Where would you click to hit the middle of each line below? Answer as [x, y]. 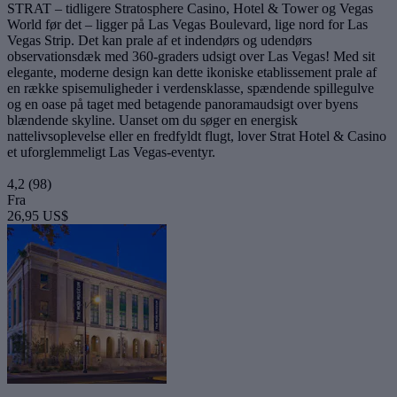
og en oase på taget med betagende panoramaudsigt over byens [183, 105]
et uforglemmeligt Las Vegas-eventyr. [111, 152]
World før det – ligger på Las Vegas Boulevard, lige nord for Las [187, 25]
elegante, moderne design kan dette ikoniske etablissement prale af [192, 73]
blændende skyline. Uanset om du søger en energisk [152, 121]
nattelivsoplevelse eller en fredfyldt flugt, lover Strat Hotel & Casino [197, 136]
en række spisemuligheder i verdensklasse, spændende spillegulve [191, 89]
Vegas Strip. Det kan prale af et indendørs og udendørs [160, 41]
